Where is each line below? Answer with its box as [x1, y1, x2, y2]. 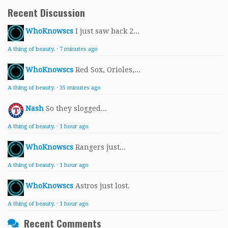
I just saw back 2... [75, 27, 139, 35]
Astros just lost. [75, 182, 130, 190]
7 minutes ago [60, 46, 98, 52]
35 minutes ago [60, 84, 101, 91]
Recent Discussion [8, 5, 85, 20]
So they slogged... [46, 104, 107, 112]
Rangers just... [75, 143, 126, 151]
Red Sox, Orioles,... [75, 66, 140, 74]
